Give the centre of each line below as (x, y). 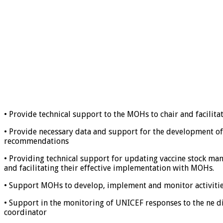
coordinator (25, 213)
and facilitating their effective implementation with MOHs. (109, 168)
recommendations (36, 141)
